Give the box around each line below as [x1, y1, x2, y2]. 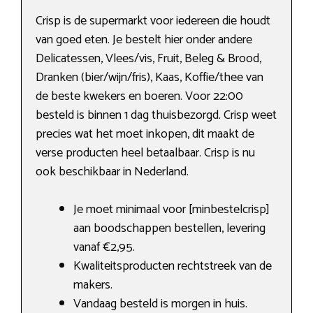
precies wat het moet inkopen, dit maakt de [36, 123, 254, 145]
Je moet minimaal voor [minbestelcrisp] [73, 198, 270, 220]
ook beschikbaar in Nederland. [36, 161, 189, 182]
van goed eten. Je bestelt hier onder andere [36, 29, 252, 50]
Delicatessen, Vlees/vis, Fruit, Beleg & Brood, [36, 48, 261, 69]
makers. [73, 274, 112, 296]
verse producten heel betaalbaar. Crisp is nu [36, 142, 255, 163]
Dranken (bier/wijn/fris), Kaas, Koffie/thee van [36, 66, 263, 88]
